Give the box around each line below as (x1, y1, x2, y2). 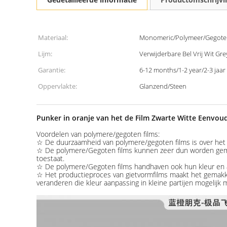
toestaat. (36, 154, 64, 163)
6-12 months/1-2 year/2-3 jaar (139, 65, 225, 74)
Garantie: (38, 65, 65, 74)
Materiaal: (38, 33, 68, 42)
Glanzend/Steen (139, 82, 186, 91)
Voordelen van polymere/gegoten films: (36, 129, 160, 139)
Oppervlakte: (38, 82, 77, 91)
